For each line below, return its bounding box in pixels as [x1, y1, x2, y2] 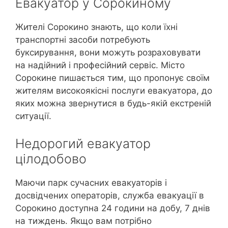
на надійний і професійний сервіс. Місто [15, 60, 185, 71]
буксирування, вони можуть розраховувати [15, 47, 201, 58]
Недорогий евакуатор [15, 135, 151, 151]
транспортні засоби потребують [15, 35, 150, 45]
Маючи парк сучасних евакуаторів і [15, 177, 167, 188]
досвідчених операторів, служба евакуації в [15, 190, 204, 201]
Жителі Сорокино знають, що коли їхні [15, 22, 178, 33]
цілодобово [15, 151, 87, 166]
